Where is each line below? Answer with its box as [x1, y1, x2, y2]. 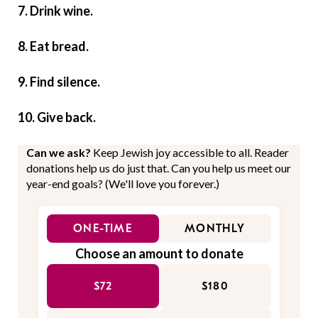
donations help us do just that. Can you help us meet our [26, 161, 291, 175]
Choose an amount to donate [75, 246, 243, 262]
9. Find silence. [18, 74, 100, 90]
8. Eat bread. [18, 38, 89, 55]
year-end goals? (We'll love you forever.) [26, 177, 219, 191]
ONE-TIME [73, 222, 133, 236]
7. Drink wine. [18, 3, 93, 19]
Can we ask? [26, 146, 93, 160]
